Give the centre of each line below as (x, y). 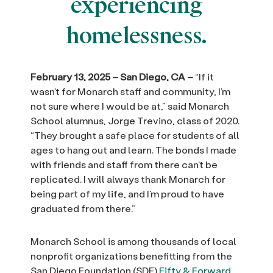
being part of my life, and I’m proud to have (127, 194)
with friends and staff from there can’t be (124, 165)
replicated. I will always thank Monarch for (128, 179)
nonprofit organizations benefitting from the (131, 256)
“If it (204, 77)
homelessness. (136, 36)
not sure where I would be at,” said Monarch (130, 106)
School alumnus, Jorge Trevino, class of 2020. (135, 121)
